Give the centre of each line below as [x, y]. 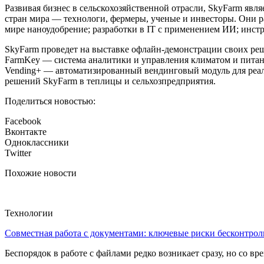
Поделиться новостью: [50, 101]
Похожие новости [41, 173]
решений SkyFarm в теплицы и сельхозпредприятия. [110, 81]
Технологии [29, 213]
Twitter [18, 153]
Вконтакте [26, 132]
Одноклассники [37, 143]
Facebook [23, 121]
